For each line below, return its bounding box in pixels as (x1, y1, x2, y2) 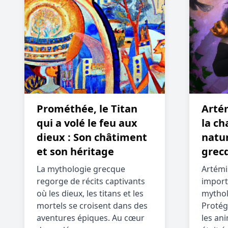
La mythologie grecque (37, 163, 125, 175)
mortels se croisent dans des (37, 200, 148, 211)
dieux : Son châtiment (37, 130, 147, 144)
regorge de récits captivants (37, 176, 145, 187)
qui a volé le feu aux (37, 116, 137, 130)
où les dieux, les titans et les (37, 188, 144, 199)
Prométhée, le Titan (37, 102, 137, 116)
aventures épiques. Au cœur (37, 212, 145, 223)
